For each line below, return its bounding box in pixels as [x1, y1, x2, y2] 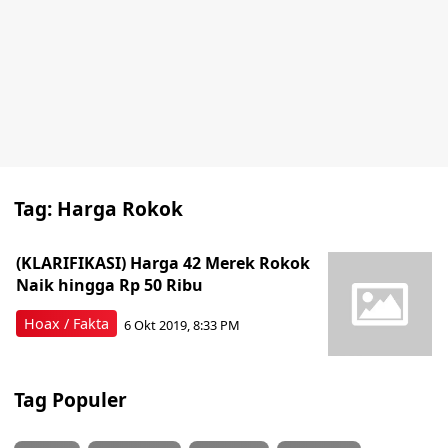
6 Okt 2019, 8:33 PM [124, 315, 240, 334]
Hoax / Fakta [24, 314, 109, 333]
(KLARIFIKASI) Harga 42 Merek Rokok [16, 252, 310, 274]
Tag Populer [14, 386, 127, 413]
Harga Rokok [57, 195, 183, 222]
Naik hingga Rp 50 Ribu [16, 274, 203, 296]
